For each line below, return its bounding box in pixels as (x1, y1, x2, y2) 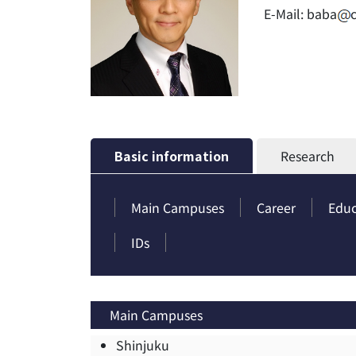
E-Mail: (264, 4, 307, 24)
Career (257, 198, 296, 218)
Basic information (114, 146, 229, 166)
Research (281, 146, 335, 166)
